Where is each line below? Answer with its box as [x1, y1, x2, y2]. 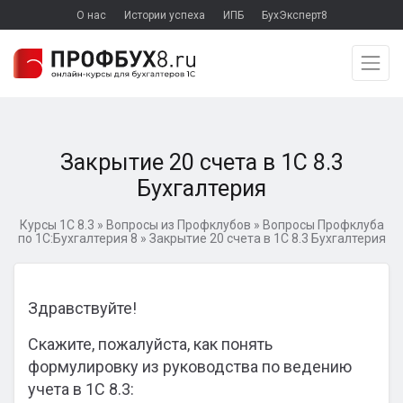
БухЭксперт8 [261, 9, 327, 22]
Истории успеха [123, 9, 205, 22]
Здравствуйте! [28, 299, 137, 318]
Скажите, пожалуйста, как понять [28, 335, 273, 354]
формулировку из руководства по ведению [28, 357, 352, 376]
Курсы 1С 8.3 [19, 218, 94, 232]
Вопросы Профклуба [262, 218, 384, 232]
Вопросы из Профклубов [105, 218, 251, 232]
